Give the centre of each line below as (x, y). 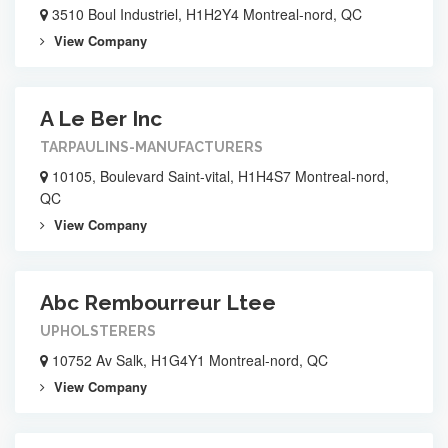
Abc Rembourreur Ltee (158, 302)
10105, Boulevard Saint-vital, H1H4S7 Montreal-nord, (218, 176)
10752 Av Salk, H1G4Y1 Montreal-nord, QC (188, 360)
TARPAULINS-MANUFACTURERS (151, 147)
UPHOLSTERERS (98, 331)
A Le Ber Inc (101, 118)
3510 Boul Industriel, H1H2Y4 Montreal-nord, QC (205, 14)
